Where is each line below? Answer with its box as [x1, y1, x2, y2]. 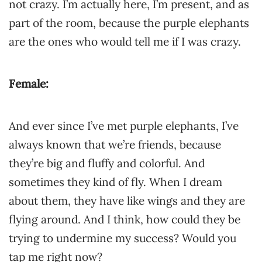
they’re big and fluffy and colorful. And [9, 156, 205, 170]
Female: [9, 77, 49, 91]
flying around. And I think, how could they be [9, 212, 240, 226]
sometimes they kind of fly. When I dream [9, 175, 222, 189]
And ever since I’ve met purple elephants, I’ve [9, 119, 239, 133]
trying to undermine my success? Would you [9, 231, 236, 245]
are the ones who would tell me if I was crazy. [9, 35, 241, 49]
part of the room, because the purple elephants [9, 16, 249, 30]
